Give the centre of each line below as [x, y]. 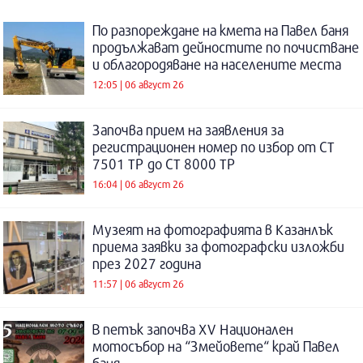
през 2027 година [147, 263]
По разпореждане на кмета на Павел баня [220, 30]
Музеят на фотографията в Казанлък [213, 229]
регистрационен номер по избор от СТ [214, 147]
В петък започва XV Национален [193, 329]
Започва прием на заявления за [188, 130]
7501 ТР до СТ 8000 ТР [164, 164]
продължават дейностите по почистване [226, 47]
